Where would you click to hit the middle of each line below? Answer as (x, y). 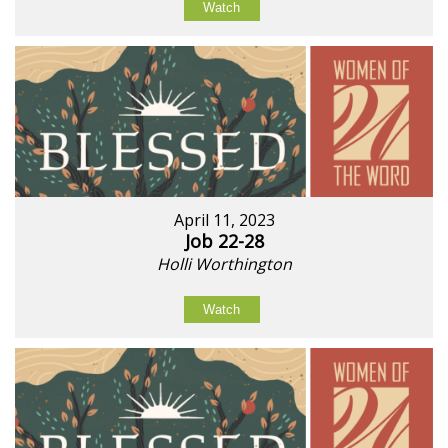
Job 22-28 (224, 241)
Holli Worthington (224, 264)
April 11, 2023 (224, 220)
